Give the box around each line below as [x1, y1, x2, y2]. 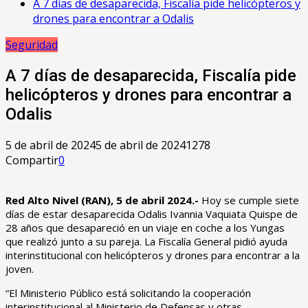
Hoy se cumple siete [201, 192, 299, 207]
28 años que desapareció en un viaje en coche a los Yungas [5, 220, 285, 234]
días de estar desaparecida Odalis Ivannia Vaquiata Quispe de [5, 206, 298, 221]
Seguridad [5, 37, 58, 52]
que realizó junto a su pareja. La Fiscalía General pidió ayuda [5, 234, 287, 248]
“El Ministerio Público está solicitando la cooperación [5, 285, 251, 300]
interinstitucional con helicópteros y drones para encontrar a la [5, 247, 300, 262]
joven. [5, 261, 34, 276]
